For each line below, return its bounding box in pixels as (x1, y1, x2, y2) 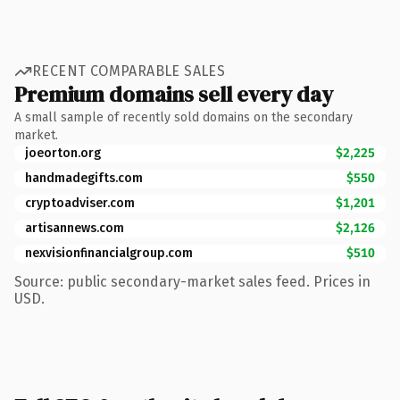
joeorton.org (25, 145, 101, 161)
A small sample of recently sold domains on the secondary (14, 109, 353, 125)
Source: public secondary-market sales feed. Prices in (14, 272, 371, 290)
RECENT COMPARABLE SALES (32, 62, 226, 79)
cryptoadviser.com (25, 195, 135, 211)
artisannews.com (25, 220, 124, 236)
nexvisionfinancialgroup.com (25, 245, 193, 261)
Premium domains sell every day (14, 79, 333, 109)
